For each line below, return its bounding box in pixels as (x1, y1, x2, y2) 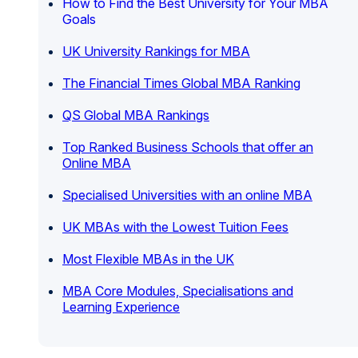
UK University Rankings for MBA (62, 42, 250, 59)
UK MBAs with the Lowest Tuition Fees (62, 218, 288, 235)
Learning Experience (62, 298, 180, 315)
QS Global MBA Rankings (62, 106, 209, 123)
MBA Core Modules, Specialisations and (62, 282, 293, 299)
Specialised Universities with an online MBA (62, 186, 312, 203)
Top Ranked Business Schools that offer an (62, 138, 313, 155)
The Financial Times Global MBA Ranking (62, 74, 300, 91)
